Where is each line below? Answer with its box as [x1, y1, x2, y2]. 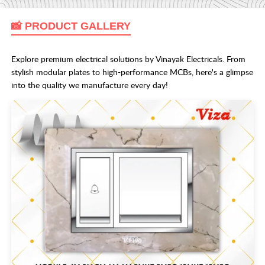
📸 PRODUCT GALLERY [11, 20, 131, 32]
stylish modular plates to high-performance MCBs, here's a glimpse [11, 66, 253, 77]
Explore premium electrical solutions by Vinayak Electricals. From [11, 53, 245, 64]
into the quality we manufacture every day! [11, 79, 168, 91]
